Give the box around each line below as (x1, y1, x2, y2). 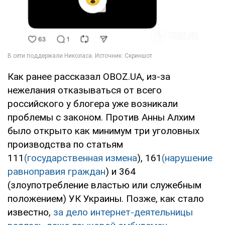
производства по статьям (8, 138, 123, 150)
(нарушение (162, 152, 212, 164)
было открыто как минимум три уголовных (8, 125, 199, 137)
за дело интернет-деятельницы (51, 206, 193, 218)
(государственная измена (24, 152, 137, 164)
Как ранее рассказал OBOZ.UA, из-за (8, 70, 170, 82)
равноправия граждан (8, 165, 105, 177)
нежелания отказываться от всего (8, 84, 162, 96)
